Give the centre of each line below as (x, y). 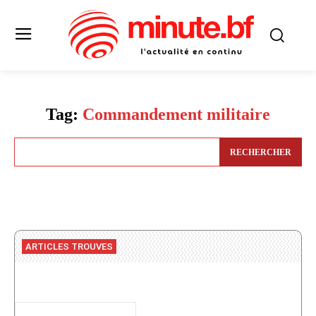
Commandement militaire (176, 115)
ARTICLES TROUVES (69, 246)
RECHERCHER (261, 152)
